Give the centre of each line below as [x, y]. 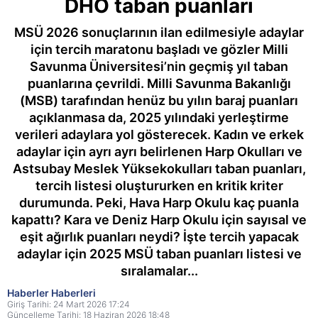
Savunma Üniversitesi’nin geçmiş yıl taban [159, 66]
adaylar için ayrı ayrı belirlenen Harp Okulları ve [159, 152]
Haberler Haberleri [51, 293]
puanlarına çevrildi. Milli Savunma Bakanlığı [159, 83]
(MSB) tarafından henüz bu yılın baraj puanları [159, 100]
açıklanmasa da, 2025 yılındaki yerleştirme [159, 117]
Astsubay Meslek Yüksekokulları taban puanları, [159, 169]
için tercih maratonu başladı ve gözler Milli [159, 49]
